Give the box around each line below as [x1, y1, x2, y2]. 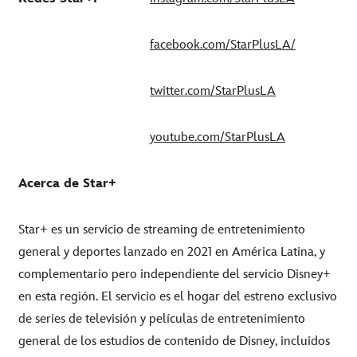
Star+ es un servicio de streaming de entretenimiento [18, 222, 305, 237]
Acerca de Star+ [18, 175, 116, 191]
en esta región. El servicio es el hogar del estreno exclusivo [18, 288, 337, 304]
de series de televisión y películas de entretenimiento [18, 311, 305, 327]
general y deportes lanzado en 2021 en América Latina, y [18, 244, 325, 260]
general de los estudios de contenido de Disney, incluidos [18, 333, 330, 349]
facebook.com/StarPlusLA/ [150, 37, 296, 53]
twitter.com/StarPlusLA [150, 83, 276, 99]
